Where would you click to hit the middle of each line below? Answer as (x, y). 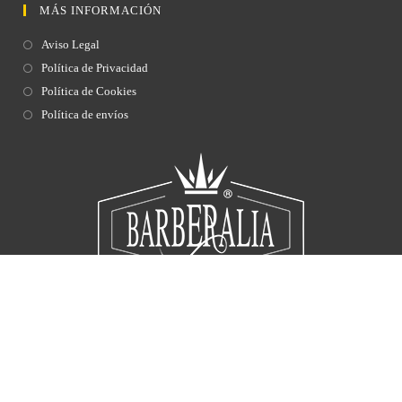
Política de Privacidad (95, 68)
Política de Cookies (89, 92)
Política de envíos (85, 115)
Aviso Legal (71, 45)
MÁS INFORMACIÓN (101, 11)
